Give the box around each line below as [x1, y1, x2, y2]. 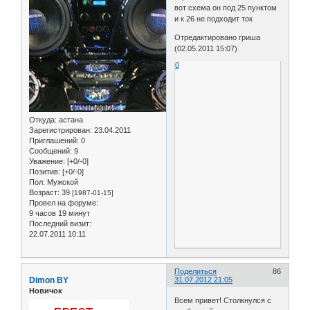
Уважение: [29, 157, 65, 166]
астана [57, 116, 83, 125]
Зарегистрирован [29, 126, 90, 135]
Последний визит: [29, 219, 91, 228]
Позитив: [29, 167, 60, 176]
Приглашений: [29, 136, 79, 145]
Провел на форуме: [29, 199, 98, 208]
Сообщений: [29, 147, 72, 156]
